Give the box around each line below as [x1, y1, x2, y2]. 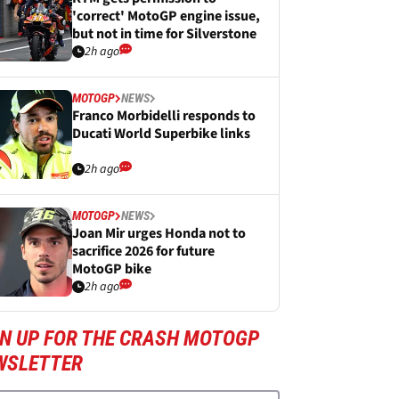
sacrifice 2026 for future [72, 241, 215, 261]
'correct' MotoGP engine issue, [72, 6, 260, 26]
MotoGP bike [72, 259, 151, 279]
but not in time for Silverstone [72, 24, 256, 44]
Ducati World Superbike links [72, 124, 250, 143]
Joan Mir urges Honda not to [72, 224, 246, 243]
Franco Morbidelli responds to [72, 106, 256, 126]
